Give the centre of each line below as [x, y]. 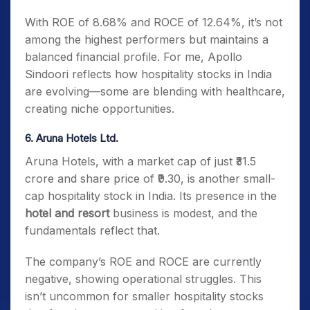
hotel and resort [67, 213]
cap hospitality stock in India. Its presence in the [151, 196]
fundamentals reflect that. [92, 230]
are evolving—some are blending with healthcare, [155, 91]
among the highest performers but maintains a [147, 39]
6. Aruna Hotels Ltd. [72, 138]
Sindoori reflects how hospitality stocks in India [148, 74]
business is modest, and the [183, 213]
